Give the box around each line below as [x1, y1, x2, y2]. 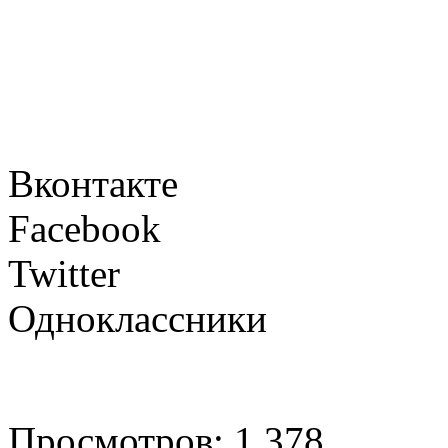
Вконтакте [8, 161, 178, 205]
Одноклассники [8, 296, 267, 340]
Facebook [8, 206, 161, 250]
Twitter [8, 251, 120, 295]
